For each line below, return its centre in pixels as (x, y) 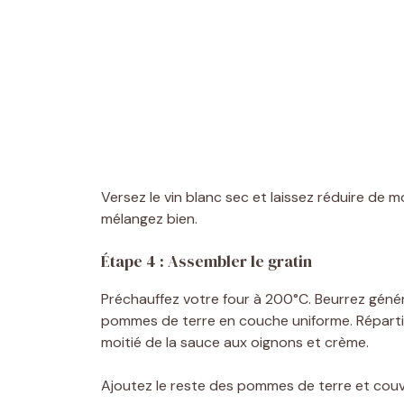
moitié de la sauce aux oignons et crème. (235, 342)
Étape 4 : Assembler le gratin (207, 261)
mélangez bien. (149, 218)
